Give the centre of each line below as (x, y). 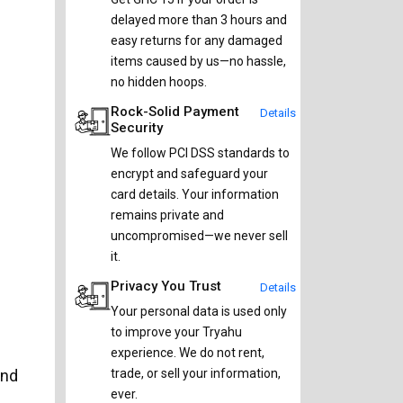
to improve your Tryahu (176, 332)
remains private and (167, 215)
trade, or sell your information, (196, 374)
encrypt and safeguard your (189, 174)
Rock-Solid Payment (175, 112)
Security (137, 128)
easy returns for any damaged (197, 41)
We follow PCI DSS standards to (200, 153)
